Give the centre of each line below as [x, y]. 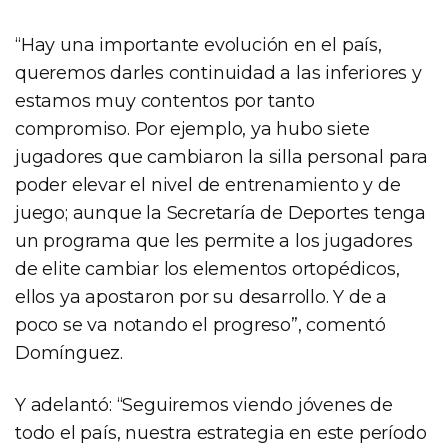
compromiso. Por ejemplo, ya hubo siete [192, 128]
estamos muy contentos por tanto [165, 100]
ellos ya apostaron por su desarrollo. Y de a [201, 296]
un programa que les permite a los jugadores [214, 240]
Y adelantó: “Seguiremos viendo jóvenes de [204, 404]
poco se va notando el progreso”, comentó [200, 324]
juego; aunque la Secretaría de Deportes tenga [220, 212]
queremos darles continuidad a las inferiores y [218, 72]
